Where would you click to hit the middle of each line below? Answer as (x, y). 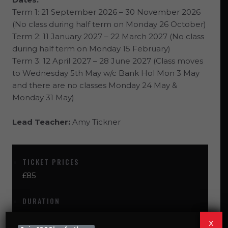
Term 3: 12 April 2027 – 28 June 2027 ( (84, 61)
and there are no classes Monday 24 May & (95, 85)
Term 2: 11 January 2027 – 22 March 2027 (91, 36)
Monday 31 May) (43, 97)
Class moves (179, 61)
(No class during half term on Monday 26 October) (109, 24)
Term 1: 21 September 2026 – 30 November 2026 (106, 12)
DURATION (41, 201)
